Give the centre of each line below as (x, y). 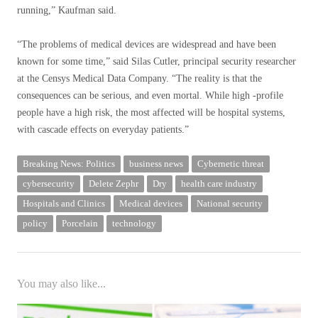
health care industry (219, 183)
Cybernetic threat (231, 164)
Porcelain (80, 223)
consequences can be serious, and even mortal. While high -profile (150, 95)
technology (134, 223)
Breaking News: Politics (69, 164)
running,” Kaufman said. (67, 10)
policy (35, 223)
